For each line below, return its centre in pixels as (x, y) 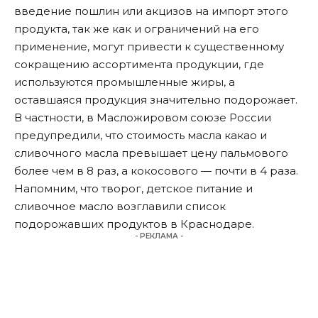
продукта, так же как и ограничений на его (137, 29)
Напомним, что (58, 189)
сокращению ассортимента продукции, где (139, 65)
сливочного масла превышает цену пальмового (151, 153)
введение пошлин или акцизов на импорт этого (151, 11)
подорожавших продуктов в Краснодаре (133, 224)
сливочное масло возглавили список (120, 207)
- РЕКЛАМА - (159, 236)
